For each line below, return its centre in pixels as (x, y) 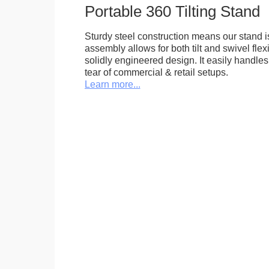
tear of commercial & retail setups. (156, 72)
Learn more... (112, 84)
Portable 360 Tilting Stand (172, 12)
